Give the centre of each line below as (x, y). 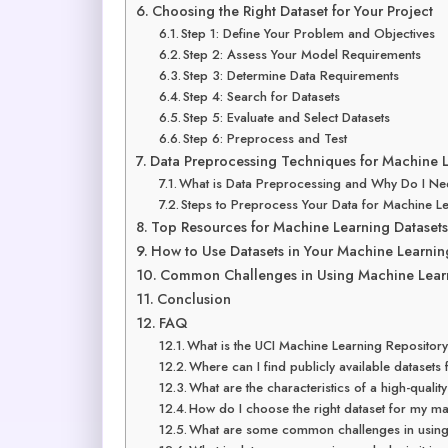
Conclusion (193, 298)
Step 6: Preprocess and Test (265, 138)
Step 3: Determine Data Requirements (291, 75)
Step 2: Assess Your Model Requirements (302, 54)
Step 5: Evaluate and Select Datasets (287, 117)
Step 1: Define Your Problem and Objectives (308, 33)
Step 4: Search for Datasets (262, 96)
